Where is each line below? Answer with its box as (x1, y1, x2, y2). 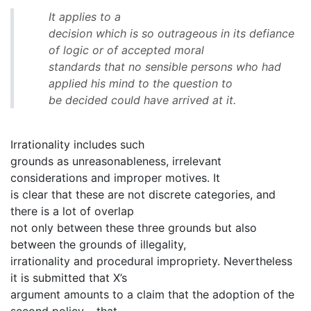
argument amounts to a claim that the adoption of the (10, 287, 294, 301)
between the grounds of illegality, (10, 237, 186, 251)
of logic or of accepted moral (49, 42, 204, 57)
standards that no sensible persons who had (49, 59, 281, 74)
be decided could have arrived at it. (49, 92, 236, 107)
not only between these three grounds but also (10, 220, 257, 235)
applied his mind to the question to (49, 76, 233, 90)
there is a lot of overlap (10, 203, 134, 218)
